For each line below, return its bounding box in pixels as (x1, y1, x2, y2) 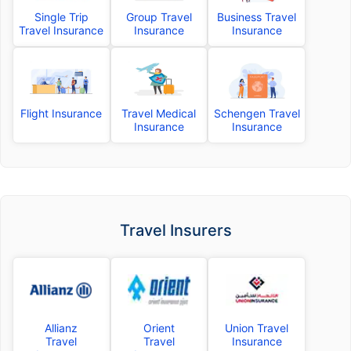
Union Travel (225, 321, 289, 335)
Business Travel (217, 10, 297, 24)
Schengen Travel (213, 107, 300, 121)
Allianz (45, 321, 78, 335)
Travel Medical (121, 107, 197, 121)
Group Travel (125, 10, 192, 24)
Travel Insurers (119, 221, 232, 241)
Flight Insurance (20, 107, 103, 121)
